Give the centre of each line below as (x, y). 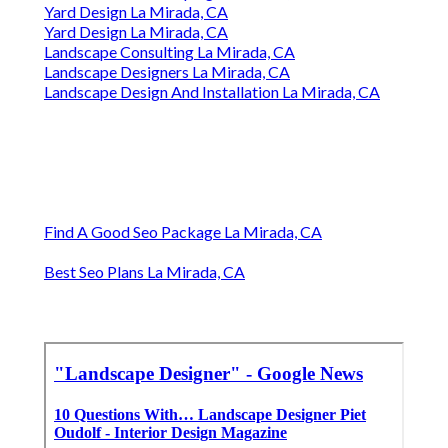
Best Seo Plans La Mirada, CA (144, 272)
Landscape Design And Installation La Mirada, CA (212, 92)
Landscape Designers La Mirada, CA (167, 72)
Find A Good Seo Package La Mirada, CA (183, 232)
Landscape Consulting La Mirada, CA (169, 52)
